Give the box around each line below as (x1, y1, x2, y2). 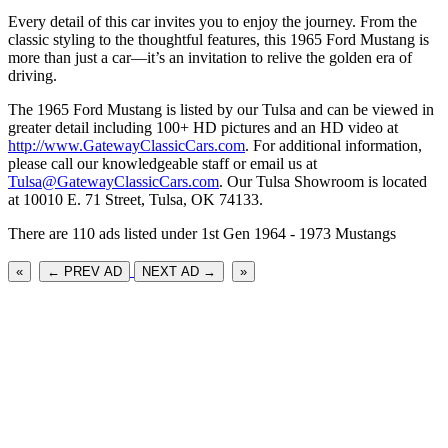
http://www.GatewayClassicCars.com (8, 136, 245, 154)
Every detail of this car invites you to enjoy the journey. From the (8, 12, 417, 30)
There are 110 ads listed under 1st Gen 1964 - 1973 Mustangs (8, 224, 396, 242)
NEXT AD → (142, 263, 216, 279)
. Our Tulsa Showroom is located (219, 172, 427, 190)
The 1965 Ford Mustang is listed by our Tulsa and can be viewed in (8, 100, 434, 118)
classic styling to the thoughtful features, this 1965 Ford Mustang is (8, 30, 429, 48)
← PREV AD (47, 263, 122, 279)
